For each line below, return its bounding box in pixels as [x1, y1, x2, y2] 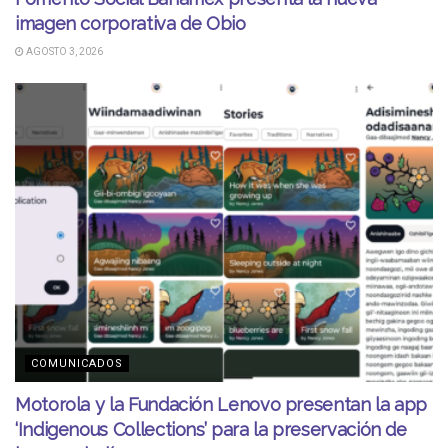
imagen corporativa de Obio [15, 12, 246, 34]
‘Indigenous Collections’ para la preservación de [15, 418, 407, 440]
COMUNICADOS [31, 356, 123, 370]
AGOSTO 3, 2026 [24, 45, 103, 57]
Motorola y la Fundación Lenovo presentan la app [15, 393, 428, 415]
